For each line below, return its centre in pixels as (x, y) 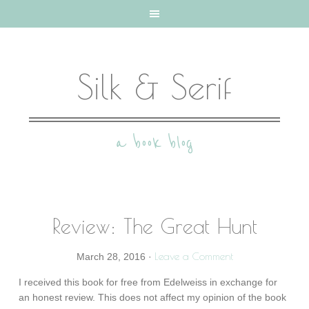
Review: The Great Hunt (154, 226)
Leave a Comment (193, 256)
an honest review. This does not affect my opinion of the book (153, 297)
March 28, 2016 (111, 257)
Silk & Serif (154, 86)
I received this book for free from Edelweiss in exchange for (148, 282)
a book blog (154, 143)
